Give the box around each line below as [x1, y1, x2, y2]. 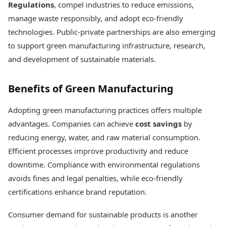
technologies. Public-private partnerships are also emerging [8, 27, 215, 37]
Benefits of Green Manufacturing [8, 82, 174, 95]
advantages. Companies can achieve [8, 119, 135, 129]
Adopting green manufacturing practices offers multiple [8, 105, 202, 115]
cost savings [135, 119, 182, 129]
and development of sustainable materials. [8, 54, 156, 64]
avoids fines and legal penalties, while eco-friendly [8, 173, 183, 183]
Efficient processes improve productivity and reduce [8, 146, 188, 156]
